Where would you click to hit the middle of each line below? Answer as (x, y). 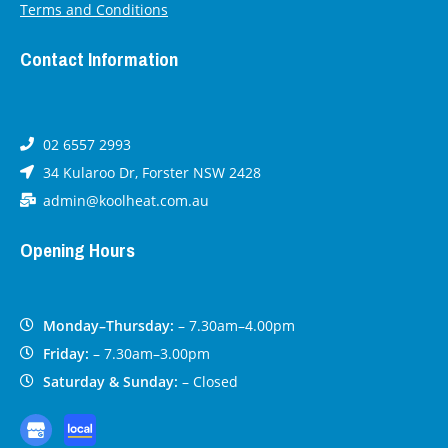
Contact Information (99, 58)
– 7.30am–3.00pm (149, 353)
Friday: (65, 353)
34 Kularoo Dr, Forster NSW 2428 (151, 172)
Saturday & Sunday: (110, 381)
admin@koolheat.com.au (125, 200)
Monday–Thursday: (108, 325)
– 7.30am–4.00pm (234, 325)
